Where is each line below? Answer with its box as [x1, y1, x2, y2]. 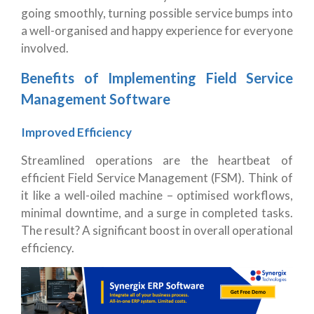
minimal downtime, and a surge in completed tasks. [21, 205, 293, 221]
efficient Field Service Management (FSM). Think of [21, 170, 293, 186]
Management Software [21, 90, 170, 108]
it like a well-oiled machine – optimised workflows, [21, 188, 293, 203]
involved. [21, 41, 69, 56]
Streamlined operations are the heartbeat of [21, 153, 293, 168]
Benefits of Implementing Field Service [21, 69, 293, 87]
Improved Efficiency [21, 125, 132, 140]
